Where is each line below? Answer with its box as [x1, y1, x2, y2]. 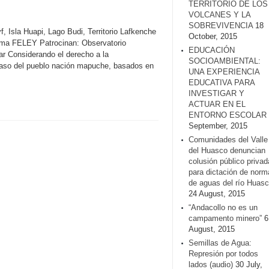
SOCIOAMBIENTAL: [189, 56, 261, 65]
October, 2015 [189, 32, 237, 41]
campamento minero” [189, 214, 262, 223]
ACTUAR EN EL [189, 100, 246, 109]
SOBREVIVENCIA [189, 21, 253, 30]
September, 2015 [189, 121, 247, 130]
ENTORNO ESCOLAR [189, 110, 267, 119]
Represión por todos [189, 249, 258, 258]
